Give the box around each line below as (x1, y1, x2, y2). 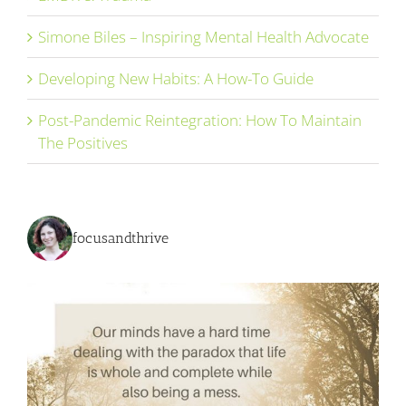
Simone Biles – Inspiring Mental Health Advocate (38, 25, 369, 47)
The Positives (38, 131, 128, 153)
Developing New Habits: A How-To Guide (38, 67, 314, 89)
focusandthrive (72, 228, 169, 246)
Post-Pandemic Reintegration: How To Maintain (38, 109, 362, 130)
